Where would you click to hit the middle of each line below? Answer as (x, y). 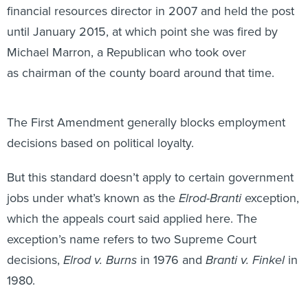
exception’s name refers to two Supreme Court (132, 223)
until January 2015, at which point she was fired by (142, 16)
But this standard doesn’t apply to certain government (150, 162)
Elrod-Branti (212, 183)
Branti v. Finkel (245, 244)
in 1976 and (171, 244)
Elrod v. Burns (100, 244)
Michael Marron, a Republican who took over (126, 36)
